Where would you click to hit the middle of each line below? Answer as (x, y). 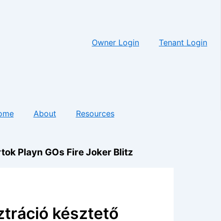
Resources (95, 113)
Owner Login (115, 42)
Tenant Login (183, 42)
